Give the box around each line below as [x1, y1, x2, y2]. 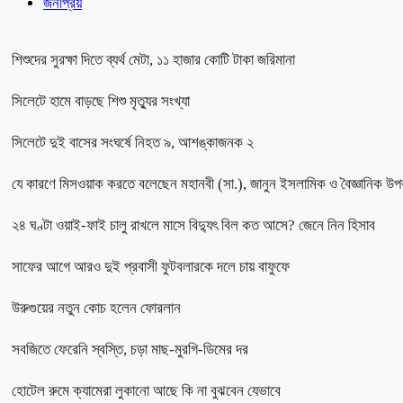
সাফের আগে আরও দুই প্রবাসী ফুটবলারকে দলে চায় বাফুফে [12, 257, 290, 275]
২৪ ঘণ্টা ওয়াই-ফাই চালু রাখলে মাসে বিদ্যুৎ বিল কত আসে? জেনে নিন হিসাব [12, 216, 375, 234]
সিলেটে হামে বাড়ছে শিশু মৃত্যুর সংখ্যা [12, 92, 190, 110]
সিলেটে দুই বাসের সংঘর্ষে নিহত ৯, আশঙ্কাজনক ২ [12, 133, 254, 151]
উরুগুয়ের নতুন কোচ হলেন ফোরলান [12, 299, 181, 317]
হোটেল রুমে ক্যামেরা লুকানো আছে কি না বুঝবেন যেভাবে [12, 381, 281, 399]
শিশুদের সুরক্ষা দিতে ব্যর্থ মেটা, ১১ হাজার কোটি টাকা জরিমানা [12, 50, 295, 68]
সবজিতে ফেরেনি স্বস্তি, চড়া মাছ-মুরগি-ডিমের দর [12, 340, 248, 358]
